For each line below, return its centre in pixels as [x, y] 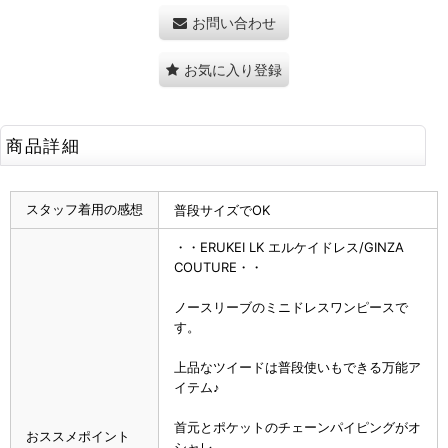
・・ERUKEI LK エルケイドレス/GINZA [289, 246]
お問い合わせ [233, 23]
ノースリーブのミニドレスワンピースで [291, 306]
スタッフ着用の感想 [84, 208]
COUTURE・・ [218, 266]
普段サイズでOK [222, 209]
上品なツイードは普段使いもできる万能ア [297, 366]
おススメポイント [78, 435]
